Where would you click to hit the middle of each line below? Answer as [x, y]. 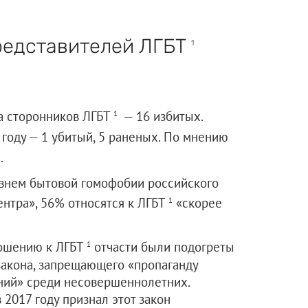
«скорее [197, 203]
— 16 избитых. [160, 116]
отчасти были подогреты [162, 247]
